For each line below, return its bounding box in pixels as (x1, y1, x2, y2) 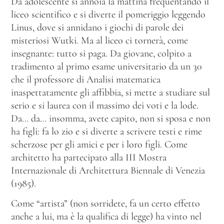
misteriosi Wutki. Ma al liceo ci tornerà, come (11, 34, 188, 46)
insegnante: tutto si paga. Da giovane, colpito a (11, 47, 191, 59)
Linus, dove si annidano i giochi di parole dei (11, 21, 183, 33)
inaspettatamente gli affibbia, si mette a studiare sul (11, 86, 210, 98)
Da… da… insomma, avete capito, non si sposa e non (11, 112, 210, 124)
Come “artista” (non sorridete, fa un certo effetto (11, 197, 200, 210)
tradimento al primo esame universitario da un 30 (11, 60, 202, 72)
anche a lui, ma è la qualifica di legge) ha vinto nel (11, 210, 201, 223)
